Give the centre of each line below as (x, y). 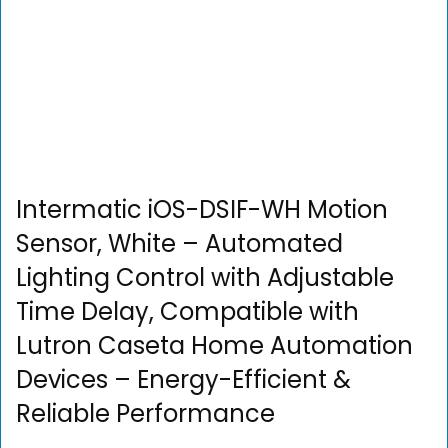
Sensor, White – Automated (179, 243)
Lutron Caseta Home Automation (214, 345)
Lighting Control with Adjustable (205, 277)
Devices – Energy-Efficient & (183, 379)
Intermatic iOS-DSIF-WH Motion (202, 209)
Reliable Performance (145, 413)
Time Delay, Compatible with (187, 311)
